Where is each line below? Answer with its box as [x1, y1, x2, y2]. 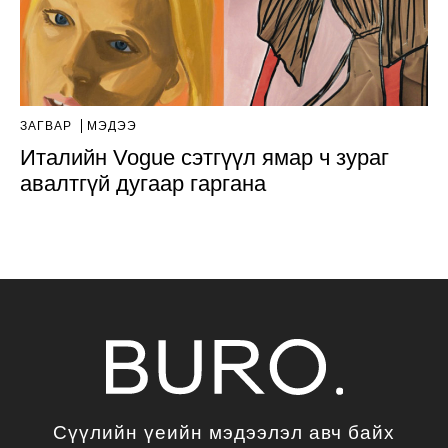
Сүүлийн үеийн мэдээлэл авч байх [53, 422, 395, 444]
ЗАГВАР [20, 119, 76, 134]
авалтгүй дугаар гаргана [20, 171, 266, 197]
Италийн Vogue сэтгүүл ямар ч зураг [20, 145, 389, 171]
